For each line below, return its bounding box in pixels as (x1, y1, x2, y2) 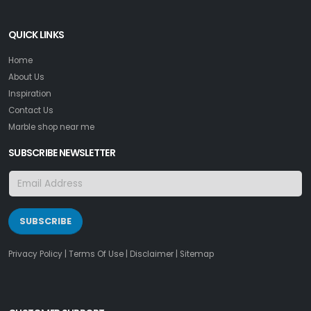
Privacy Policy (8, 248, 62, 260)
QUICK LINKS (8, 27, 65, 42)
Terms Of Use (69, 248, 124, 260)
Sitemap (180, 248, 214, 260)
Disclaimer (130, 248, 174, 260)
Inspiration (8, 87, 51, 99)
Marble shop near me (8, 121, 94, 133)
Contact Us (8, 104, 53, 116)
